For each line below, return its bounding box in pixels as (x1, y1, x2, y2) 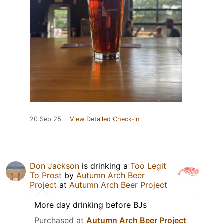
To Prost (30, 170, 62, 181)
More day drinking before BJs (34, 200, 147, 210)
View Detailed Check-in (70, 115, 139, 123)
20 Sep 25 (30, 115, 61, 123)
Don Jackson (30, 161, 79, 171)
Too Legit (130, 161, 166, 171)
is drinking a (79, 161, 130, 171)
